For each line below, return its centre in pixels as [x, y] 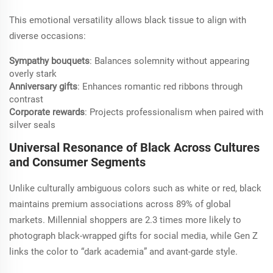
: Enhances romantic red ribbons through [160, 86]
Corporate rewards [47, 112]
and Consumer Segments [77, 162]
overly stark [33, 73]
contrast [26, 99]
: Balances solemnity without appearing [169, 61]
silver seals [32, 125]
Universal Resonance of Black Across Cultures [134, 147]
